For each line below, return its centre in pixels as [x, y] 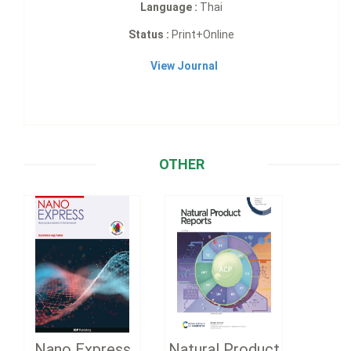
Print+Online [202, 34]
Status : [149, 34]
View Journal [184, 65]
